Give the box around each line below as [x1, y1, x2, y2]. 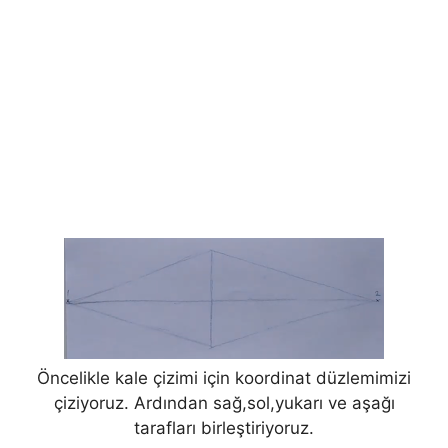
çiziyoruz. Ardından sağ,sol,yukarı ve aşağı [53, 393, 395, 413]
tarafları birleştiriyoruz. [134, 418, 314, 438]
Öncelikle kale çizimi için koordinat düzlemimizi [37, 368, 411, 388]
